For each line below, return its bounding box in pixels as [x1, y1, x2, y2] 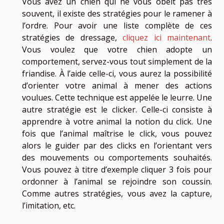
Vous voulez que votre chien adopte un [22, 44, 212, 55]
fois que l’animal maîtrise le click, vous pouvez [22, 128, 212, 139]
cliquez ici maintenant [122, 32, 211, 43]
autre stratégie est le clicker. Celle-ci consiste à [22, 104, 212, 115]
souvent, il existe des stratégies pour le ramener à [22, 8, 212, 19]
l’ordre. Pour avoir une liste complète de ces [22, 20, 212, 31]
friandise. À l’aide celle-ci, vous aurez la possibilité [22, 68, 212, 79]
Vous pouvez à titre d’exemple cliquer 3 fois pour [22, 164, 212, 175]
